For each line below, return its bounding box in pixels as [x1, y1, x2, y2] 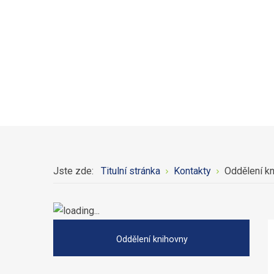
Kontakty [174, 165, 211, 177]
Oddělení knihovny [116, 234, 188, 245]
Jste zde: [53, 165, 98, 177]
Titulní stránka [101, 165, 160, 177]
